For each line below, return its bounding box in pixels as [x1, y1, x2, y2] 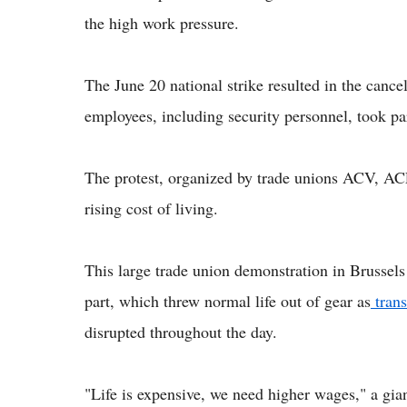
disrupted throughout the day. [84, 320, 277, 342]
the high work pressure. [84, 11, 239, 34]
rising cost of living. [84, 196, 218, 219]
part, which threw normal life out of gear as [84, 289, 371, 312]
